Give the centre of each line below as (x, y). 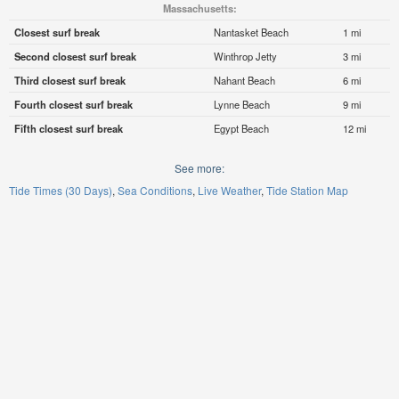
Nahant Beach (244, 81)
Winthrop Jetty (245, 57)
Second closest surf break (75, 57)
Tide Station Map (307, 191)
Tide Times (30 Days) (61, 191)
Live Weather (229, 191)
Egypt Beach (241, 129)
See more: (199, 168)
